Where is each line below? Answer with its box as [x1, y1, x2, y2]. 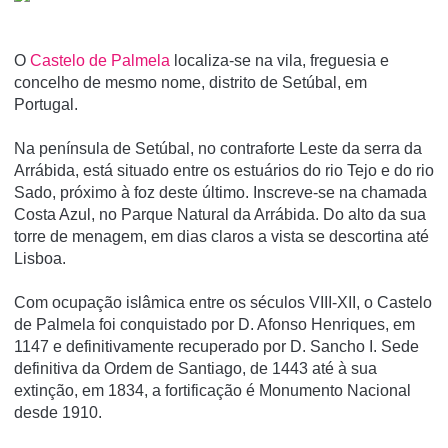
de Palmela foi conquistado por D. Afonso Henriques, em [14, 316, 415, 334]
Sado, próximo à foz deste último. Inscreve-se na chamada [14, 184, 427, 202]
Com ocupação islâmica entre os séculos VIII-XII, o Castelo [14, 294, 432, 312]
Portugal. [14, 96, 78, 114]
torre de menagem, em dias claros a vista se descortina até [14, 228, 429, 246]
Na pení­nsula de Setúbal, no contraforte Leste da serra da [14, 140, 422, 158]
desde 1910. [14, 404, 106, 422]
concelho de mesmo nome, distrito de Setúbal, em [14, 74, 367, 92]
